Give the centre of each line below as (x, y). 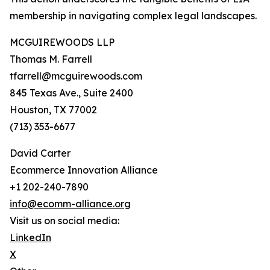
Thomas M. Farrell (51, 59)
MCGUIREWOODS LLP (62, 42)
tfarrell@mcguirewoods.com (76, 76)
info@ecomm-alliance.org (70, 204)
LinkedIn (30, 238)
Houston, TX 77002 (53, 110)
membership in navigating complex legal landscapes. (133, 16)
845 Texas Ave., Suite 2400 (71, 93)
